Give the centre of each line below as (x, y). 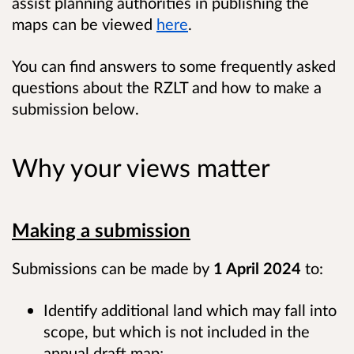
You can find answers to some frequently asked (174, 66)
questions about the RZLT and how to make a (167, 87)
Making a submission (101, 229)
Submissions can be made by (113, 267)
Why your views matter (141, 168)
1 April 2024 (257, 267)
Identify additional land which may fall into (190, 309)
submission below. (75, 109)
